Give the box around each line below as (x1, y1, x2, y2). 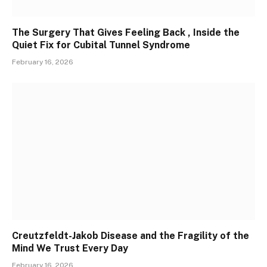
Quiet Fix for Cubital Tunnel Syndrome (12, 39, 190, 51)
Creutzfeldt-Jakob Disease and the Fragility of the (12, 229, 249, 241)
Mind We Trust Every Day (12, 242, 128, 254)
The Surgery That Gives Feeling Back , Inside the (12, 27, 240, 39)
